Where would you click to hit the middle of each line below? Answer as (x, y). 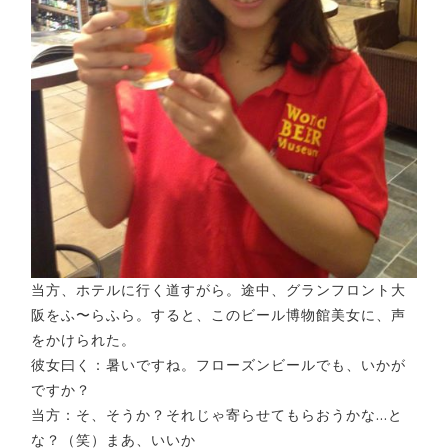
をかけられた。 (83, 340)
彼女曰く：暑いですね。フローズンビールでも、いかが (218, 365)
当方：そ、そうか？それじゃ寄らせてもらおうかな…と (217, 415)
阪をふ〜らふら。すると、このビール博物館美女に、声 (218, 315)
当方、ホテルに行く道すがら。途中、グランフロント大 (218, 290)
